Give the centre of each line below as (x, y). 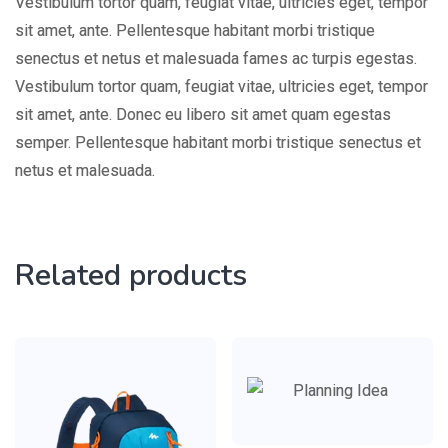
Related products (131, 275)
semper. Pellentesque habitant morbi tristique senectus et (218, 142)
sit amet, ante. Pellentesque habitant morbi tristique (195, 30)
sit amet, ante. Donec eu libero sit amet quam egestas (203, 114)
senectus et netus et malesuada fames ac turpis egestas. (216, 58)
